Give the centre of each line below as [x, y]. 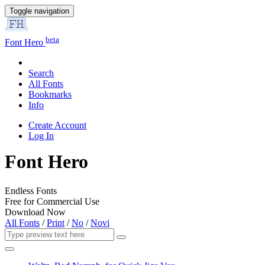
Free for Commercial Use [52, 201]
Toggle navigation [39, 11]
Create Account [57, 125]
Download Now [35, 212]
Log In [41, 136]
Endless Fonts [31, 190]
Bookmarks [50, 95]
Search [41, 73]
